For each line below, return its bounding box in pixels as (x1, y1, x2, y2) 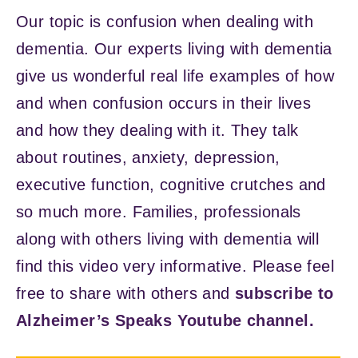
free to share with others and (16, 284, 235, 302)
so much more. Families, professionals (16, 202, 301, 221)
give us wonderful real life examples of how (16, 66, 335, 85)
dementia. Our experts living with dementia (16, 39, 332, 58)
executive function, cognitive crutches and (16, 175, 326, 193)
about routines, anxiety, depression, (16, 148, 280, 166)
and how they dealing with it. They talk (16, 121, 299, 139)
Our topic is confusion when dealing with (16, 12, 313, 30)
